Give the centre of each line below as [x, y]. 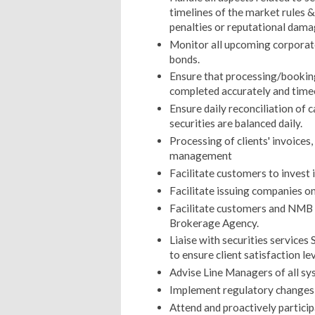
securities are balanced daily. [236, 123]
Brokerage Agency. [214, 223]
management [200, 156]
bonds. [184, 59]
